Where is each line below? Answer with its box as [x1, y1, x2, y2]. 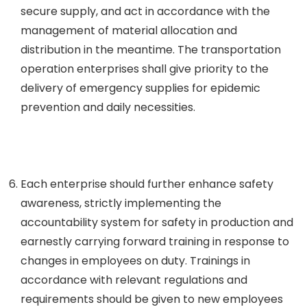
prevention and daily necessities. [21, 99, 195, 115]
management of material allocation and [21, 23, 237, 38]
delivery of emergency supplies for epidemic [21, 80, 260, 96]
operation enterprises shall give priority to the [21, 61, 269, 77]
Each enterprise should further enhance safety [21, 176, 273, 192]
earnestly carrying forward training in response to [21, 234, 289, 249]
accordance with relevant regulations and [21, 272, 247, 288]
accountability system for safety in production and [21, 214, 293, 230]
